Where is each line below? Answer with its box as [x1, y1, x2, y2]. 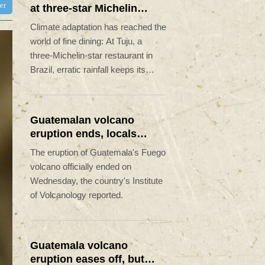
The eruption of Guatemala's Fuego [30, 147, 166, 157]
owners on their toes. [30, 78, 111, 89]
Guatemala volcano [30, 239, 128, 251]
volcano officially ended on [30, 161, 131, 172]
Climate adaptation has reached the [30, 21, 166, 32]
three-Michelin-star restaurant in [30, 50, 153, 60]
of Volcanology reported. [30, 189, 123, 200]
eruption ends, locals [30, 127, 137, 140]
